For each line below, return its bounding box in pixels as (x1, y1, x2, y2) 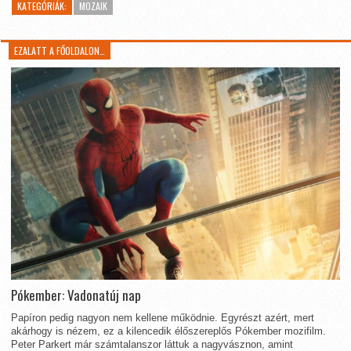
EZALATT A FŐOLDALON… (14, 44, 106, 57)
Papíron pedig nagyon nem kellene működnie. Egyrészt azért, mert (11, 311, 314, 324)
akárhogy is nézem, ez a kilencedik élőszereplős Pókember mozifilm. (11, 324, 326, 337)
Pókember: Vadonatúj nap (11, 284, 141, 305)
